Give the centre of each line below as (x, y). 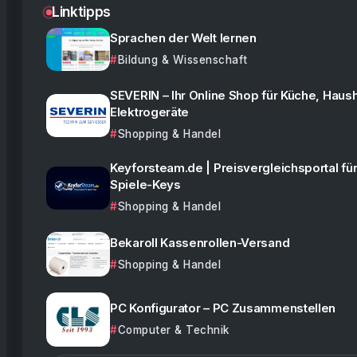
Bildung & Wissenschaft (182, 60)
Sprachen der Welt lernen (183, 38)
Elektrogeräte (150, 112)
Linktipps (81, 12)
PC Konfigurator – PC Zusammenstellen (223, 308)
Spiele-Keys (145, 185)
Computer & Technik (173, 330)
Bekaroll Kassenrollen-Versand (200, 243)
